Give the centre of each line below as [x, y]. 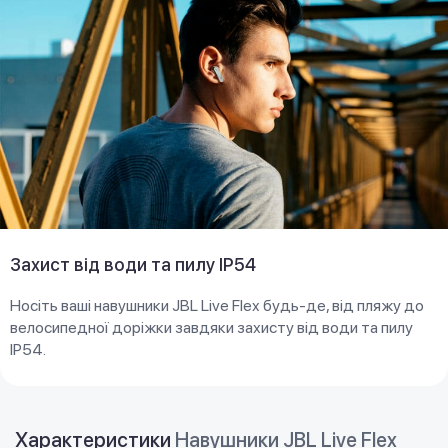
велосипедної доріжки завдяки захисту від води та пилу [211, 328]
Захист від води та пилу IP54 [133, 265]
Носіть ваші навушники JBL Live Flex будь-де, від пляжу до [217, 306]
